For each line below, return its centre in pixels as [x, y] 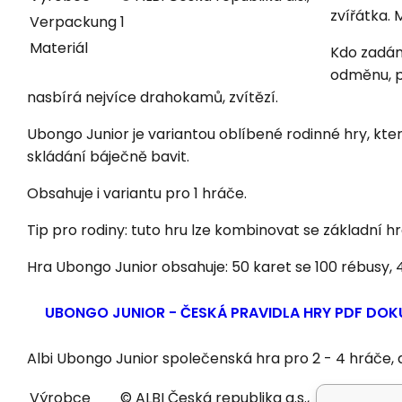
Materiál [59, 48]
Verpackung [73, 22]
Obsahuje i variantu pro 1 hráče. [139, 194]
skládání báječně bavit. [108, 157]
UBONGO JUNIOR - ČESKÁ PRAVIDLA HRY [190, 313]
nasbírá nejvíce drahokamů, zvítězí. [153, 98]
